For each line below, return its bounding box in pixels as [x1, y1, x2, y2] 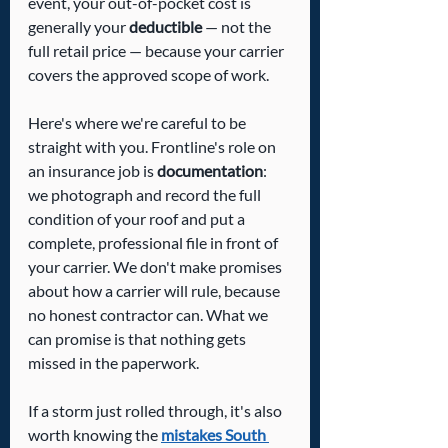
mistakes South [161, 425, 269, 445]
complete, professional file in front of [28, 233, 281, 253]
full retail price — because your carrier [28, 41, 287, 61]
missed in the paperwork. [28, 353, 199, 373]
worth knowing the [28, 425, 161, 445]
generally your [28, 17, 129, 37]
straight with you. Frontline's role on [28, 137, 279, 157]
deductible [129, 17, 202, 37]
